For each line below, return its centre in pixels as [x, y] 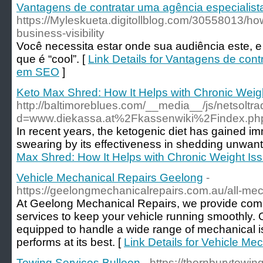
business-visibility [60, 33]
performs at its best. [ [70, 242]
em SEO [38, 72]
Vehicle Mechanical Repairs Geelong [110, 178]
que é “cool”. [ [52, 59]
